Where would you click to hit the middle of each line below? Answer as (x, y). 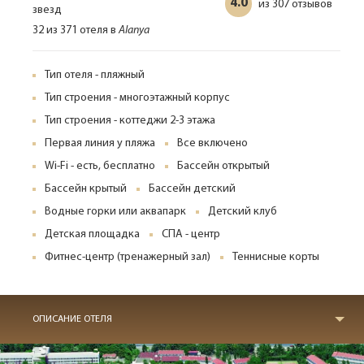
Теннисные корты (276, 257)
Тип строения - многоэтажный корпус (137, 98)
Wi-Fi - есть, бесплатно (100, 166)
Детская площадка (92, 234)
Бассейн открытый (223, 166)
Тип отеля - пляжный (95, 75)
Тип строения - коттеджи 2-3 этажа (130, 121)
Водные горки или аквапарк (115, 212)
